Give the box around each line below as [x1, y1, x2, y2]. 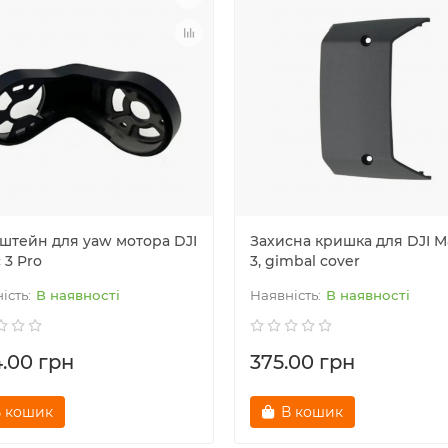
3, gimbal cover [250, 251, 360, 270]
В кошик [281, 402, 343, 421]
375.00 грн [250, 349, 355, 374]
